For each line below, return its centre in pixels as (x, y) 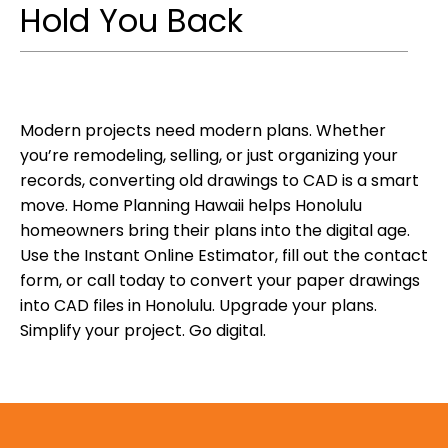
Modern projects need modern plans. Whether (203, 130)
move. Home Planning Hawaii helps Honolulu (191, 205)
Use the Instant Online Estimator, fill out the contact (224, 255)
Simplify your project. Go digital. (143, 330)
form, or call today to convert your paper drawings (220, 280)
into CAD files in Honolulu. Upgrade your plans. (198, 305)
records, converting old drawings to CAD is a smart (219, 180)
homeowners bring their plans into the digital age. (215, 230)
